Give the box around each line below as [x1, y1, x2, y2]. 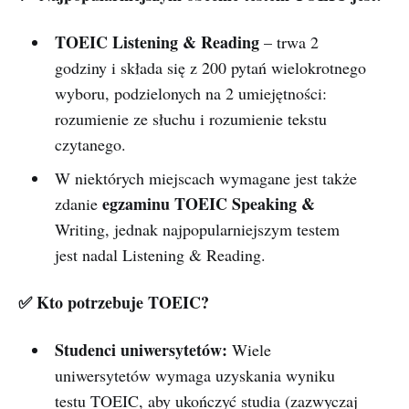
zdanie [54, 193, 102, 215]
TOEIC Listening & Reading [54, 30, 259, 55]
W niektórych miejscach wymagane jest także [54, 167, 357, 190]
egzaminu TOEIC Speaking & [101, 192, 315, 216]
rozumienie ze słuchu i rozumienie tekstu [54, 108, 327, 131]
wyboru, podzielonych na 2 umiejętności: [54, 82, 327, 105]
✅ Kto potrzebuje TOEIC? [18, 290, 209, 315]
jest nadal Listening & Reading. [54, 244, 266, 267]
